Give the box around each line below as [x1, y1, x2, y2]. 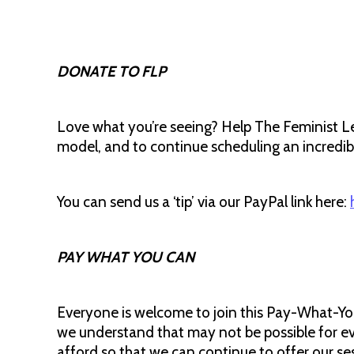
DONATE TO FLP [57, 62, 169, 81]
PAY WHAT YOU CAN [57, 248, 194, 266]
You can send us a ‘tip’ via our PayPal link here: [57, 193, 350, 211]
